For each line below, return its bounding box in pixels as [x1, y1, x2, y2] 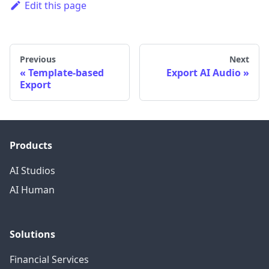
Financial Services [10, 252, 89, 266]
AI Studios [10, 163, 55, 177]
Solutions [10, 227, 55, 241]
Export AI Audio [166, 65, 241, 79]
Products [10, 138, 52, 152]
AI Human [10, 183, 55, 196]
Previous [20, 53, 56, 65]
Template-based [28, 65, 104, 79]
